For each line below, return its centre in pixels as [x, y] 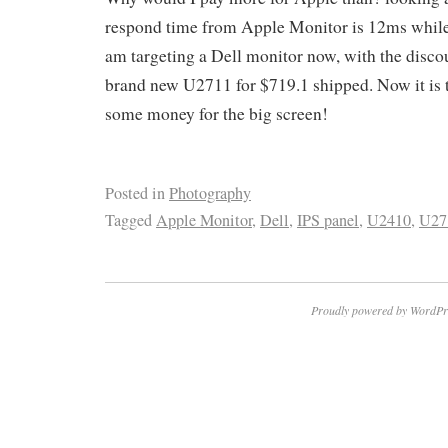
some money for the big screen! [216, 113]
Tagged [128, 220]
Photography [210, 193]
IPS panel [328, 220]
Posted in [135, 193]
